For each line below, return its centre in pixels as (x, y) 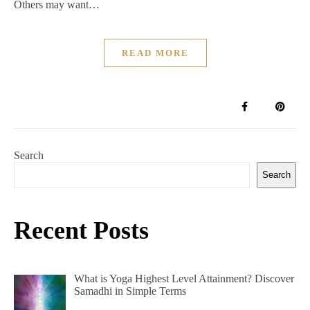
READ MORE (155, 53)
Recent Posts (81, 230)
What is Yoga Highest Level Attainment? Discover (184, 278)
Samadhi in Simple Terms (130, 291)
